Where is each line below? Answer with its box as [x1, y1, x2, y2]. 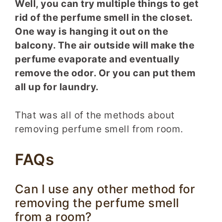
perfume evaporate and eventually [15, 54, 179, 65]
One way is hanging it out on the [15, 26, 168, 38]
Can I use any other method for [15, 182, 195, 197]
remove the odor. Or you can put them [15, 67, 195, 79]
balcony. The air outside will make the [15, 40, 194, 52]
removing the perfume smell [15, 196, 179, 211]
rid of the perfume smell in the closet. [15, 12, 193, 24]
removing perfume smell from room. [15, 123, 186, 135]
